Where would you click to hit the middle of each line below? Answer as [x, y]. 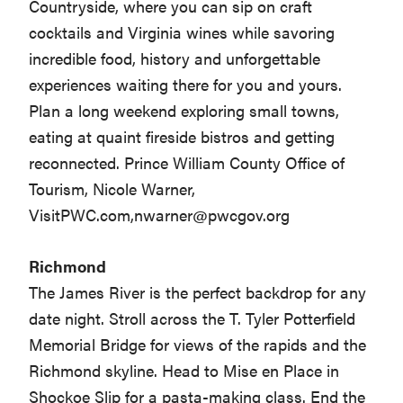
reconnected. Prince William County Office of [187, 163]
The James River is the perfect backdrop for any [198, 292]
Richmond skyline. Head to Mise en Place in [184, 371]
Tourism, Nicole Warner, [112, 189]
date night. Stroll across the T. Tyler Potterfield [193, 318]
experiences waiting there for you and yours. [186, 85]
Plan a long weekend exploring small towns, [184, 111]
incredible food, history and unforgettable [175, 58]
